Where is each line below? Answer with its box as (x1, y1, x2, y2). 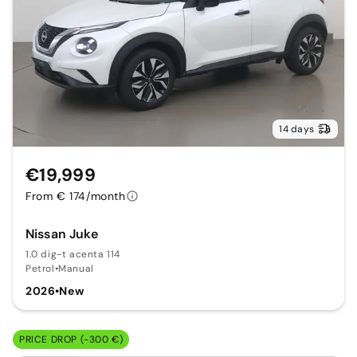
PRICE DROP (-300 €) (19, 333, 124, 347)
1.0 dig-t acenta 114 (25, 248, 120, 261)
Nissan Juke (25, 226, 98, 243)
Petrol (25, 262, 55, 276)
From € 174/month (25, 189, 126, 204)
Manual (58, 262, 94, 276)
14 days (279, 123, 314, 136)
